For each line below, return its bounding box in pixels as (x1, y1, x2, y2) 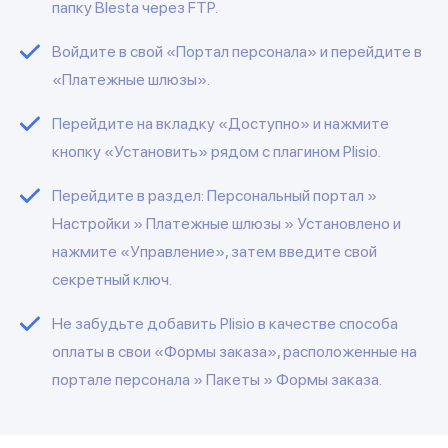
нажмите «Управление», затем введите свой (52, 241, 377, 261)
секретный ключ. (52, 269, 172, 289)
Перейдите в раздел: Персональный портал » (52, 185, 377, 205)
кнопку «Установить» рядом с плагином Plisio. (52, 141, 381, 161)
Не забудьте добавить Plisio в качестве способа (52, 313, 398, 333)
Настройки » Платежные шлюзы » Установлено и (52, 213, 401, 233)
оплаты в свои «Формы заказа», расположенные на (52, 341, 417, 361)
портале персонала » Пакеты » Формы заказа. (52, 369, 382, 389)
